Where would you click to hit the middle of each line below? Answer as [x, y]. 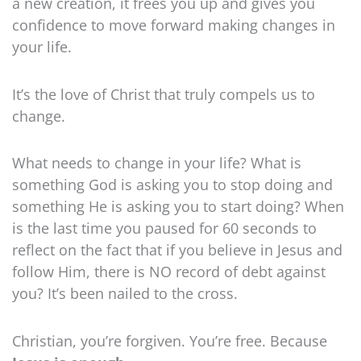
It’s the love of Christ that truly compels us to [164, 94]
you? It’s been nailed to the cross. [125, 294]
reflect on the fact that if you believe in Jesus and [177, 250]
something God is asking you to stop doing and [172, 185]
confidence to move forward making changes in [174, 25]
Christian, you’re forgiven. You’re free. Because [170, 340]
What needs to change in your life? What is [157, 163]
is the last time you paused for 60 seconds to [164, 228]
